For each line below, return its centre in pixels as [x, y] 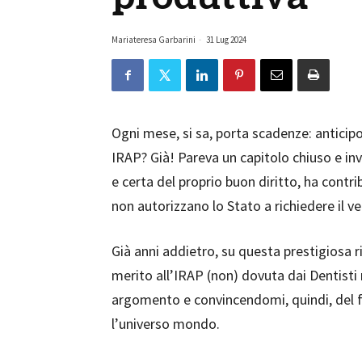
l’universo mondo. [166, 324]
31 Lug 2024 [226, 40]
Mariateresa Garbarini [154, 40]
